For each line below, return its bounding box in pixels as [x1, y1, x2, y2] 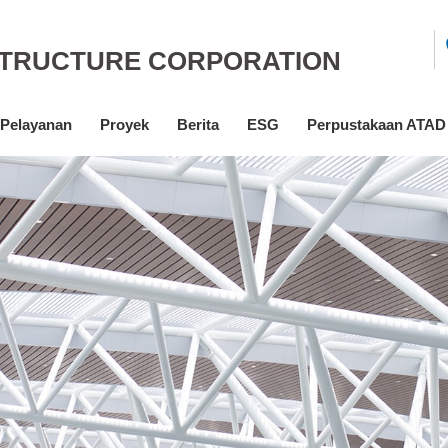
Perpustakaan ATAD [307, 116, 446, 133]
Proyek [100, 116, 149, 133]
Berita [177, 116, 219, 133]
